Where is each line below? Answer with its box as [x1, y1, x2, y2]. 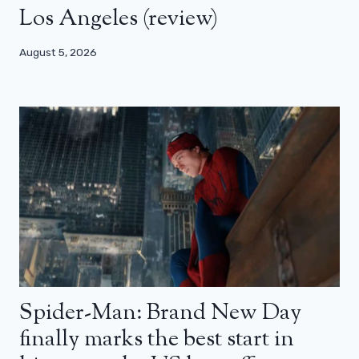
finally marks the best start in [19, 323, 294, 356]
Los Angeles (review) [19, 3, 218, 36]
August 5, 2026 [19, 45, 97, 58]
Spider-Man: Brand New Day [19, 296, 301, 329]
